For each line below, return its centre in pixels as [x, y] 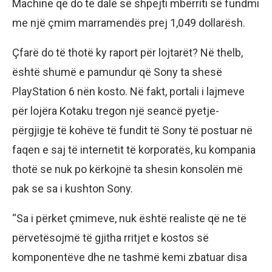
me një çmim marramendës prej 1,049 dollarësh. [129, 22]
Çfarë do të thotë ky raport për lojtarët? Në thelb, [127, 52]
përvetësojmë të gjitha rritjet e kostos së [110, 237]
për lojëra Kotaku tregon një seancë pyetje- [116, 110]
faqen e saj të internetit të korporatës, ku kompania [134, 149]
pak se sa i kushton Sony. [73, 188]
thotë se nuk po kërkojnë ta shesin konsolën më [127, 169]
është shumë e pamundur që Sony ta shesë [117, 72]
